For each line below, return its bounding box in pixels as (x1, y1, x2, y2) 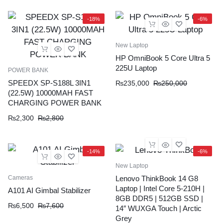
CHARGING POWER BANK (8, 99, 102, 107)
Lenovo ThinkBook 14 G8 (115, 174, 198, 183)
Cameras (8, 174, 33, 181)
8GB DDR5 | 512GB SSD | (115, 194, 203, 203)
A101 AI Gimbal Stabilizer (8, 186, 91, 195)
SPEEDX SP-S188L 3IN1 (8, 79, 91, 87)
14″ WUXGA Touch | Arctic (115, 204, 202, 213)
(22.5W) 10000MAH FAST (8, 89, 93, 97)
